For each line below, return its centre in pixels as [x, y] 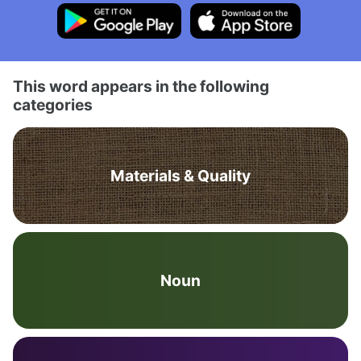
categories [53, 105]
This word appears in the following [141, 86]
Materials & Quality [180, 176]
